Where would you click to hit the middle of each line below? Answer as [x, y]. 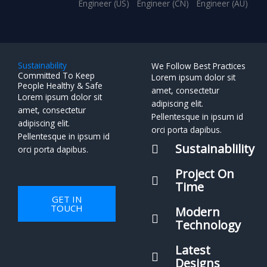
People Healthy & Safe [60, 85]
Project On [205, 173]
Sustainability [42, 65]
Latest [193, 250]
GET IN [67, 199]
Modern [198, 212]
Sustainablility [215, 148]
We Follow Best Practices [198, 66]
